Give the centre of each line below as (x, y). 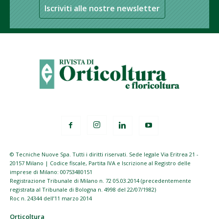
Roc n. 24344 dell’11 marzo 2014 (51, 198)
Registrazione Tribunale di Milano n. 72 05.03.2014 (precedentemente (100, 181)
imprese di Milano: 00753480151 (51, 172)
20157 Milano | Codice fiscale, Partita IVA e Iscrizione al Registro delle (100, 163)
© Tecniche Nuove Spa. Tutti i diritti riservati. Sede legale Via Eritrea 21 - (104, 154)
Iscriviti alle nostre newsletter (102, 9)
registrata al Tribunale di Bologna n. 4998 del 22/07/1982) (83, 190)
